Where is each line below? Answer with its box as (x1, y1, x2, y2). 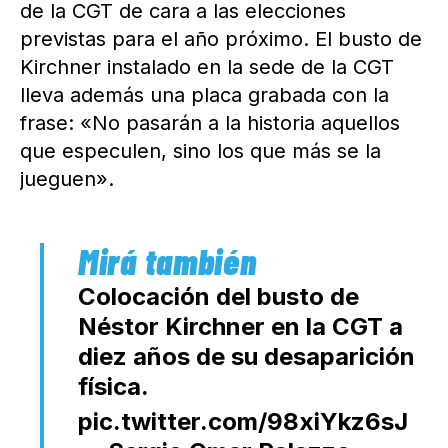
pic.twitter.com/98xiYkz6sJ (78, 407, 408, 437)
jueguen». (20, 167, 114, 192)
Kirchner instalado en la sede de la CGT (20, 55, 394, 80)
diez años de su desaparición (78, 342, 415, 372)
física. (78, 372, 149, 402)
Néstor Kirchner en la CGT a (78, 312, 403, 342)
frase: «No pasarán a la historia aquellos (20, 111, 400, 136)
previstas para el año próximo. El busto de (20, 27, 422, 52)
